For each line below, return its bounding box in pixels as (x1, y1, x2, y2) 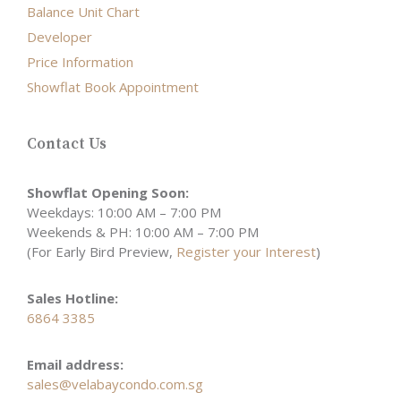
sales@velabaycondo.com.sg (27, 374, 203, 393)
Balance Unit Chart (27, 2, 140, 21)
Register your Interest (176, 242, 316, 260)
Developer (27, 27, 92, 46)
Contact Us (27, 133, 107, 154)
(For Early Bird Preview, (27, 242, 176, 260)
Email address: (27, 354, 124, 373)
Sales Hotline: (27, 288, 118, 307)
